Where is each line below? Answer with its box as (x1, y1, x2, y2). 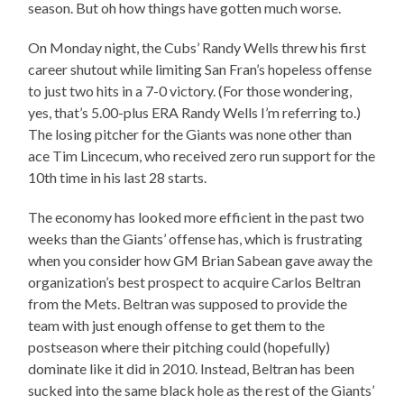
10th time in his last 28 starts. (28, 169, 207, 187)
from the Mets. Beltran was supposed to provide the (28, 295, 348, 313)
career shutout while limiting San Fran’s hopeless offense (28, 60, 372, 78)
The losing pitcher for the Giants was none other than (28, 125, 353, 143)
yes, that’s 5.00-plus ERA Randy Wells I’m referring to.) (28, 104, 362, 122)
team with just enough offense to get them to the (28, 317, 326, 335)
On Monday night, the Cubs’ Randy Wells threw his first (28, 39, 367, 57)
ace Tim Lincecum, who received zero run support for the (28, 147, 376, 165)
